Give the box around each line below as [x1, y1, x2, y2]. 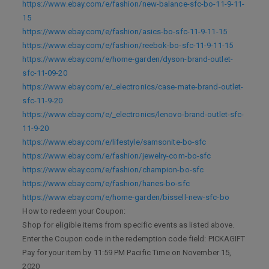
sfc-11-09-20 [22, 68, 67, 77]
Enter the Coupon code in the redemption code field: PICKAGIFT [22, 234, 246, 243]
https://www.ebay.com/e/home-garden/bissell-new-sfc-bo [22, 193, 229, 202]
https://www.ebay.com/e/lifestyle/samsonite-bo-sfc [22, 138, 207, 147]
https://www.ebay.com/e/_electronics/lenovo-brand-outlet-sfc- [22, 110, 244, 119]
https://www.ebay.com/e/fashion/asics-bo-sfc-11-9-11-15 [22, 27, 227, 36]
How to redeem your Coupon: [22, 207, 126, 216]
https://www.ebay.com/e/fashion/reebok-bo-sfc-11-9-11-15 [22, 41, 233, 50]
